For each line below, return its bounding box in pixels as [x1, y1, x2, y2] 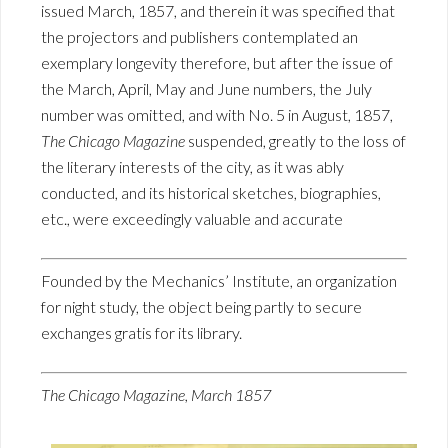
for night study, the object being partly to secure [41, 297, 362, 316]
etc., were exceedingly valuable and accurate [41, 209, 343, 228]
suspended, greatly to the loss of [185, 131, 406, 150]
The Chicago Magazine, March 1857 [41, 385, 271, 404]
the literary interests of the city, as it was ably [41, 157, 344, 176]
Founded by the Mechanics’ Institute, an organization [41, 271, 397, 290]
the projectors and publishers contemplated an [41, 27, 358, 46]
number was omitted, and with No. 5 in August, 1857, [41, 105, 393, 124]
